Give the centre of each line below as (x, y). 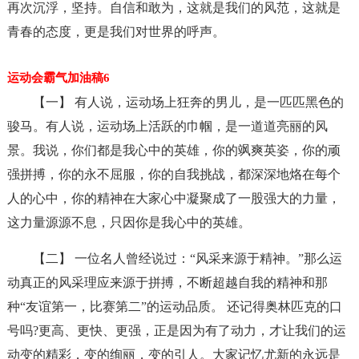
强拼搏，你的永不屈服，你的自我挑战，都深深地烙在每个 (173, 174)
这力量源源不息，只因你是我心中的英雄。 (129, 222)
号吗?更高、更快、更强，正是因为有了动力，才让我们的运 (176, 331)
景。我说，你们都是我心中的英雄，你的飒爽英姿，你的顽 (173, 150)
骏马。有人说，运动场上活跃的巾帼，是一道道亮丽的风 (167, 126)
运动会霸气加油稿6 (58, 78)
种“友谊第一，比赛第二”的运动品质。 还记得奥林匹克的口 (174, 307)
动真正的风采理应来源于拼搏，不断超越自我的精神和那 (167, 282)
